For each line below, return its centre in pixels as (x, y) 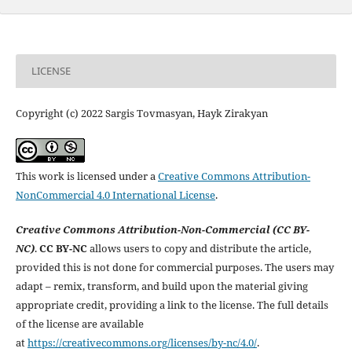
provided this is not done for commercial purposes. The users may (174, 267)
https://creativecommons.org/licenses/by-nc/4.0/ (142, 342)
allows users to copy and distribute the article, (199, 248)
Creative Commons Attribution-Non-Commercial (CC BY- (162, 229)
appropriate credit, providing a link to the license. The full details (172, 304)
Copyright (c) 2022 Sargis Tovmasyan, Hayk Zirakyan (141, 113)
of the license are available (79, 323)
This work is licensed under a (86, 176)
